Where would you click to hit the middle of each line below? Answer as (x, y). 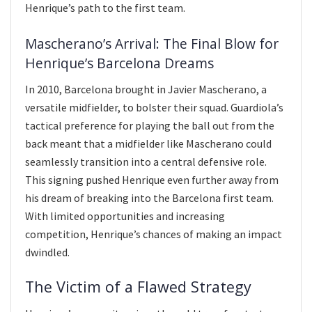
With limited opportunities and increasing (125, 216)
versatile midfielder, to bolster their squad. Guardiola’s (154, 108)
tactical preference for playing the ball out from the (150, 126)
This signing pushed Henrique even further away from (152, 180)
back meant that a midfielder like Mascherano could (148, 144)
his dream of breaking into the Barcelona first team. (149, 198)
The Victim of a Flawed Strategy (138, 286)
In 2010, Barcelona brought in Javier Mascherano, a (146, 89)
